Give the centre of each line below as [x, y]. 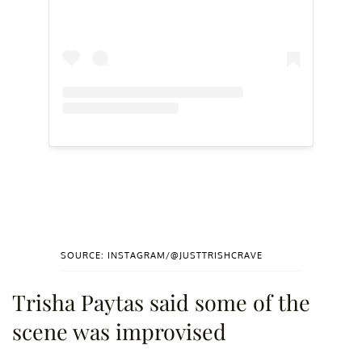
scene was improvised [119, 332]
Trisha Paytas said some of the [161, 303]
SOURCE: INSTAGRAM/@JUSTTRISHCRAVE [162, 256]
